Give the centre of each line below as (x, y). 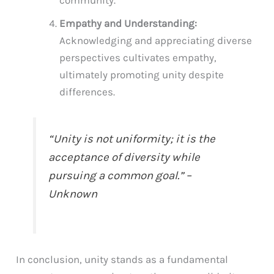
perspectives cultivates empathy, (138, 58)
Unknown (73, 194)
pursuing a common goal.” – (120, 176)
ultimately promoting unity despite (142, 75)
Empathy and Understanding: (128, 24)
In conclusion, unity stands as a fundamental (122, 260)
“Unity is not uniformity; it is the (132, 139)
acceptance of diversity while (124, 157)
